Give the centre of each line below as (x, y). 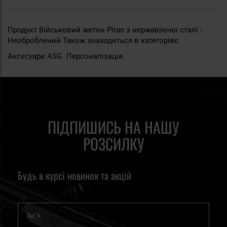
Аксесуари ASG (36, 56)
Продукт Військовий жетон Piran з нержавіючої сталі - (105, 30)
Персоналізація (94, 56)
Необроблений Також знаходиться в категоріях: (93, 40)
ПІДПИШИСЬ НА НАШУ (113, 127)
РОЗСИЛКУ (113, 144)
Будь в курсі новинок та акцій (74, 175)
